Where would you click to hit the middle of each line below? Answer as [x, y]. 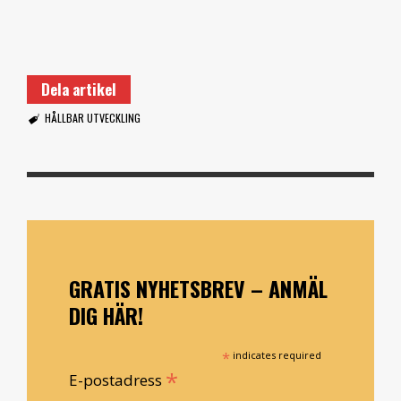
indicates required [276, 354]
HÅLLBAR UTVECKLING [92, 117]
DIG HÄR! [106, 315]
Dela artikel [79, 89]
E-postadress [117, 380]
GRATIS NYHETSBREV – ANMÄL [198, 288]
